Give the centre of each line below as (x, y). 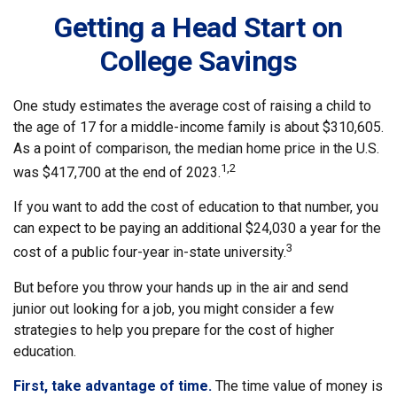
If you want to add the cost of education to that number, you (196, 207)
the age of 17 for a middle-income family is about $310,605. (198, 127)
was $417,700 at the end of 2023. (117, 173)
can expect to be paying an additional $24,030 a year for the (197, 229)
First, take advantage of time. (113, 385)
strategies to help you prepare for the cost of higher (174, 330)
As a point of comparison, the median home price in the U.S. (196, 148)
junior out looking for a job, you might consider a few (174, 308)
